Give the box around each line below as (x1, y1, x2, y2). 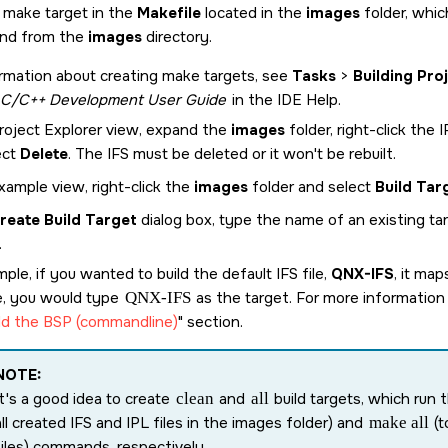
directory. (142, 27, 212, 47)
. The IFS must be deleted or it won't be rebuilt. (68, 144, 396, 164)
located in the (201, 3, 306, 23)
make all (368, 413, 429, 432)
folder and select (248, 177, 375, 197)
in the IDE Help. (227, 90, 341, 110)
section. (183, 312, 243, 332)
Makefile (137, 3, 201, 23)
